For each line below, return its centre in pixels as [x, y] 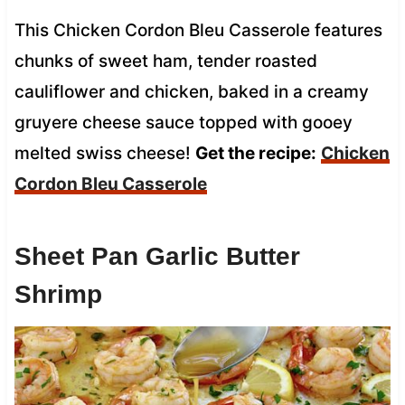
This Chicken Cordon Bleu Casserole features [198, 30]
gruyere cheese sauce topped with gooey [183, 122]
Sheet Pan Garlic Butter [157, 256]
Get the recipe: [255, 153]
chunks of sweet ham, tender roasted [165, 61]
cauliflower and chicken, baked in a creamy [191, 91]
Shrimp [58, 294]
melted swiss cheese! [104, 153]
